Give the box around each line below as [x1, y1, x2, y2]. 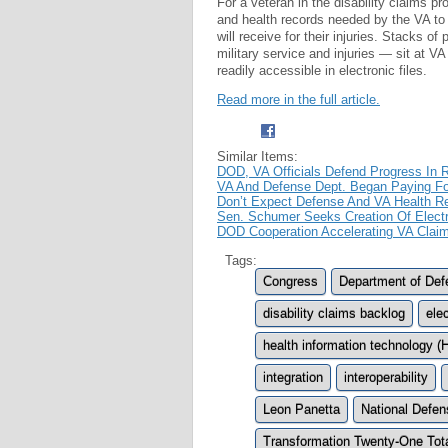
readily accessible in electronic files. [217, 62, 427, 78]
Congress [263, 273, 318, 289]
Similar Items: [217, 148, 298, 164]
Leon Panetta [263, 401, 340, 417]
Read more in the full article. [217, 91, 380, 107]
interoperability [344, 369, 428, 385]
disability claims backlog [263, 305, 405, 321]
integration [263, 369, 323, 385]
